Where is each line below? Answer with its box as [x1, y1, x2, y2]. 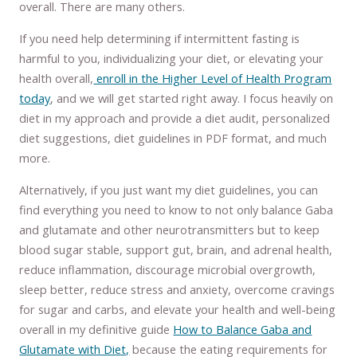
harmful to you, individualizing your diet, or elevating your [19, 50, 324, 66]
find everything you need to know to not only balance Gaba [19, 201, 334, 218]
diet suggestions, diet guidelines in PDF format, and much [19, 130, 328, 146]
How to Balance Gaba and [173, 320, 312, 337]
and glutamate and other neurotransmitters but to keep [19, 221, 320, 237]
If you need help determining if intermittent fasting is [19, 30, 300, 46]
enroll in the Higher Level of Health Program [93, 70, 332, 86]
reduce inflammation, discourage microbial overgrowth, [19, 261, 316, 277]
